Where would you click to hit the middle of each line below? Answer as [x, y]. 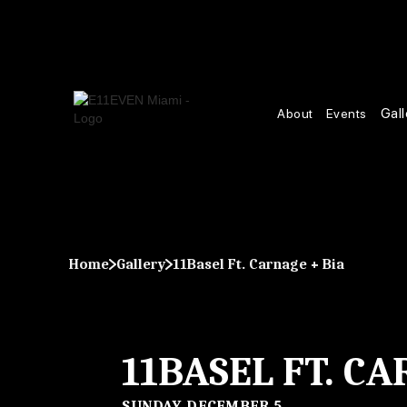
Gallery [140, 264]
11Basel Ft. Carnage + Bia [258, 264]
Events [346, 113]
